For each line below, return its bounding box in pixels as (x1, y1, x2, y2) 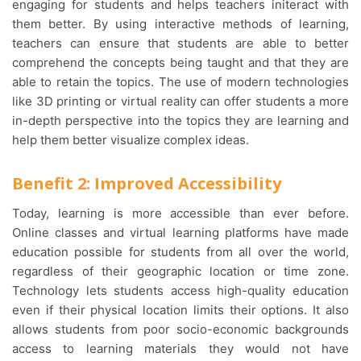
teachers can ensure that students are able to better (12, 35, 349, 51)
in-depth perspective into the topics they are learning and (12, 112, 349, 128)
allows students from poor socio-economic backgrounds (12, 321, 349, 337)
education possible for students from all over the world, (12, 243, 349, 259)
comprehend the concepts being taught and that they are (12, 54, 349, 70)
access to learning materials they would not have (12, 340, 349, 356)
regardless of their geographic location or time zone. (12, 263, 349, 279)
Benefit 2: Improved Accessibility (12, 172, 281, 194)
